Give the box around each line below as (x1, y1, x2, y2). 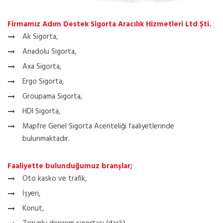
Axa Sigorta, (22, 60, 61, 73)
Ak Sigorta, (22, 30, 58, 43)
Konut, (22, 202, 46, 215)
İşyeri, (22, 187, 40, 200)
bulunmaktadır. (22, 132, 70, 145)
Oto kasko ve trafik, (22, 172, 87, 185)
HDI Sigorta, (22, 105, 60, 117)
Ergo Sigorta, (22, 75, 64, 88)
